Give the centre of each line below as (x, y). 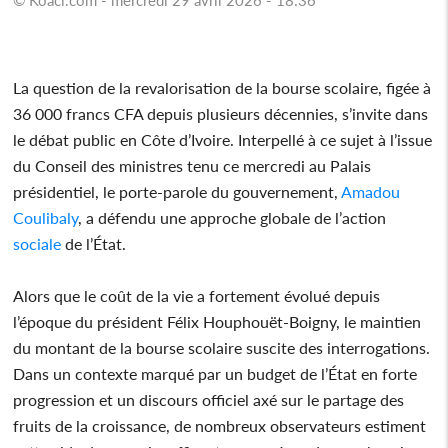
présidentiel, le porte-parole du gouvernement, (176, 191)
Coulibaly (46, 217)
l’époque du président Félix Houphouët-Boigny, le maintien (217, 321)
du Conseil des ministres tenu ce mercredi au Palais (192, 165)
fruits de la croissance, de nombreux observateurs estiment (220, 425)
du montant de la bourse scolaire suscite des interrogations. (222, 347)
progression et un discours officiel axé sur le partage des (209, 399)
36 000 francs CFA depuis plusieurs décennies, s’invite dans (221, 113)
